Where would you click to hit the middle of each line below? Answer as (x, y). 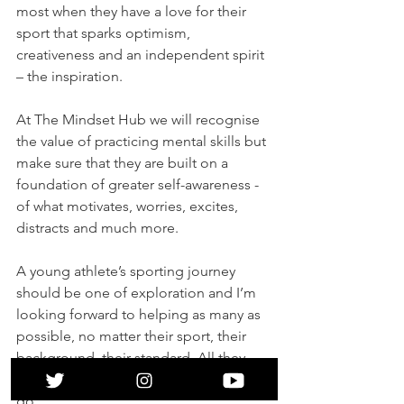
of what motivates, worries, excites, (129, 206)
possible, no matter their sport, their (133, 335)
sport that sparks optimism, (105, 32)
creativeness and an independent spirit (142, 54)
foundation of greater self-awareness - (139, 184)
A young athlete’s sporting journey (128, 271)
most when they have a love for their (133, 11)
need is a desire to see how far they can (144, 379)
